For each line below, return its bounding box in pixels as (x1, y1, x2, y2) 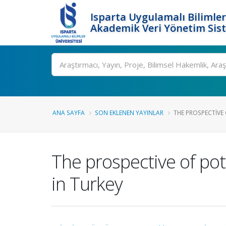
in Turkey (51, 171, 123, 196)
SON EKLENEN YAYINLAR (95, 108, 163, 117)
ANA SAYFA (52, 108, 85, 117)
